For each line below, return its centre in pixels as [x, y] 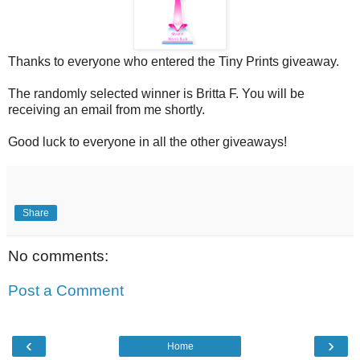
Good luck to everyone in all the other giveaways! [147, 141]
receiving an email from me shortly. [106, 109]
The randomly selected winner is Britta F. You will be [156, 93]
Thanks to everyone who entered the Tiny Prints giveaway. [174, 61]
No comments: [58, 256]
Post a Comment [66, 291]
